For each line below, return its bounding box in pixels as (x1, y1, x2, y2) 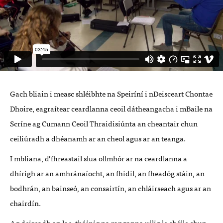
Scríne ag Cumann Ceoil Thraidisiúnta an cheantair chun (10, 117, 198, 129)
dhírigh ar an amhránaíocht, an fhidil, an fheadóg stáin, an (10, 167, 205, 179)
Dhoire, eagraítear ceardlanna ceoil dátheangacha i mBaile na (10, 102, 213, 114)
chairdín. (10, 197, 41, 209)
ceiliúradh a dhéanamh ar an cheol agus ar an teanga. (10, 132, 186, 144)
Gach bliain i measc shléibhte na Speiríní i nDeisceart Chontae (10, 87, 213, 100)
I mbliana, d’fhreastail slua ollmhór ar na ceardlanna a (10, 152, 187, 164)
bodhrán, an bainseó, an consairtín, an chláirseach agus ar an (10, 182, 211, 194)
